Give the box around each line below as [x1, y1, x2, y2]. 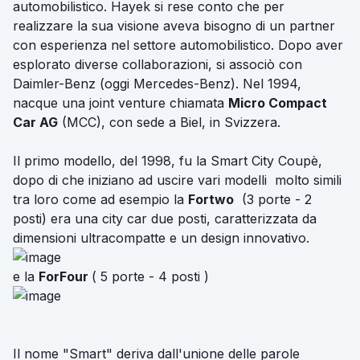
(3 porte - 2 [234, 191, 312, 208]
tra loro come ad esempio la [13, 191, 188, 208]
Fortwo [188, 191, 234, 208]
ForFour [39, 268, 92, 285]
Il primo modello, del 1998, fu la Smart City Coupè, [13, 153, 322, 170]
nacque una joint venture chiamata [13, 95, 228, 112]
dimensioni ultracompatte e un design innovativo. [13, 230, 309, 247]
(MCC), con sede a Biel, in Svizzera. [58, 114, 280, 131]
